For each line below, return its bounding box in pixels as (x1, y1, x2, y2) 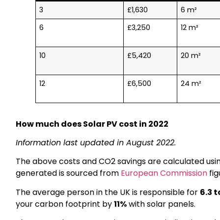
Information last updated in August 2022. (16, 137, 176, 148)
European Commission (121, 167, 207, 179)
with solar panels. (127, 198, 195, 210)
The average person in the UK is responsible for (16, 186, 200, 198)
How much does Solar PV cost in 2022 (16, 118, 168, 130)
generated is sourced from (16, 167, 121, 179)
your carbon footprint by (16, 198, 114, 210)
